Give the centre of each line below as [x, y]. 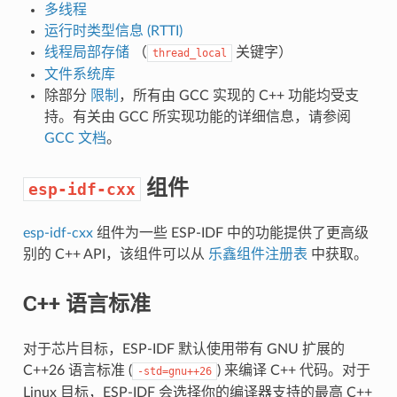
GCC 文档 [75, 138]
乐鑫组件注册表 [257, 254]
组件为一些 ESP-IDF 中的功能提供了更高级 [230, 233]
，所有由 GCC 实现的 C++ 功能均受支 [238, 95]
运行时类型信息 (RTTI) [113, 31]
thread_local [189, 53]
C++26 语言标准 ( [77, 370]
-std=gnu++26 [174, 371]
